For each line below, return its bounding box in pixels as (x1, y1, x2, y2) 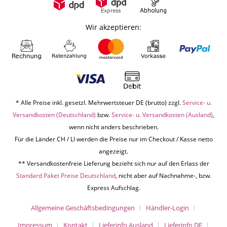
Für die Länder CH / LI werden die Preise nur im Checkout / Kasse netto (14, 134, 213, 143)
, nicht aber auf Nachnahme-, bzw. (115, 171, 211, 180)
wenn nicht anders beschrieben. (68, 122, 159, 131)
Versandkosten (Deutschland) (13, 110, 96, 119)
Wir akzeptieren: (86, 22, 141, 32)
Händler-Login (145, 203, 189, 212)
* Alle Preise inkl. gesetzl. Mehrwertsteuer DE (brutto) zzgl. (15, 98, 182, 107)
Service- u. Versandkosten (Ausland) (111, 110, 213, 119)
